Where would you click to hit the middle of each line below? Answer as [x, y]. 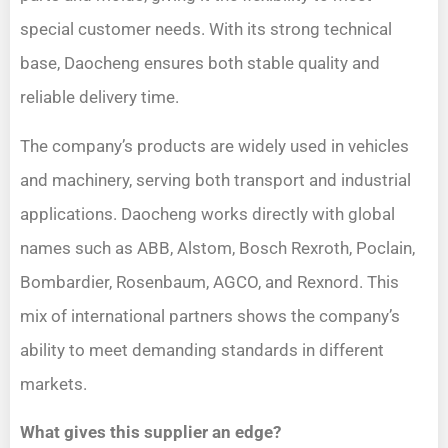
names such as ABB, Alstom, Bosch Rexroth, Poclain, [217, 247]
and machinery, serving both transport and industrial [215, 179]
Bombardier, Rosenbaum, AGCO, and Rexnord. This [209, 281]
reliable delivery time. [99, 97]
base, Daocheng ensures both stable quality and [200, 63]
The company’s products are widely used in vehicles [214, 145]
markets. [53, 383]
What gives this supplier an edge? [150, 431]
